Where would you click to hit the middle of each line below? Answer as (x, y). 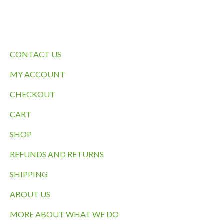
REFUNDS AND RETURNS (57, 154)
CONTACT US (36, 54)
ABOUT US (30, 194)
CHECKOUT (33, 94)
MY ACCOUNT (38, 74)
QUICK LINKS (112, 26)
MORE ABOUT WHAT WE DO (64, 214)
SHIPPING (29, 174)
